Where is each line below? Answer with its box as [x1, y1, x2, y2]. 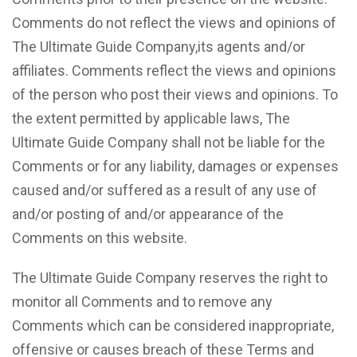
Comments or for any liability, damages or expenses [12, 158, 339, 175]
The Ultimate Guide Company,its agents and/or [12, 38, 305, 55]
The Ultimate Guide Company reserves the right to [12, 269, 328, 286]
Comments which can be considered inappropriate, [12, 317, 334, 334]
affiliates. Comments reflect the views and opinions [12, 62, 336, 79]
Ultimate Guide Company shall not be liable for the [12, 134, 325, 151]
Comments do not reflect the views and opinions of [12, 14, 336, 31]
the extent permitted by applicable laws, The [12, 110, 290, 127]
